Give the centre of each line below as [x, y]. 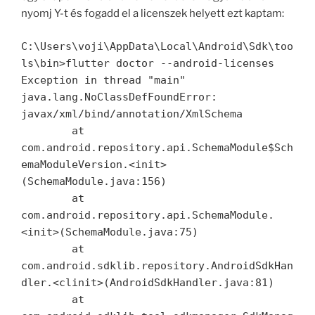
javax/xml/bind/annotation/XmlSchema [132, 114]
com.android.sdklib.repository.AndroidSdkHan [157, 265]
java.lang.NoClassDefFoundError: [119, 97]
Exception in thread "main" [103, 80]
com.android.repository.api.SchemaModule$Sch [157, 147]
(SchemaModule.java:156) [94, 181]
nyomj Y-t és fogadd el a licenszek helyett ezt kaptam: [153, 14]
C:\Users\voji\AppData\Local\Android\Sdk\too [157, 46]
